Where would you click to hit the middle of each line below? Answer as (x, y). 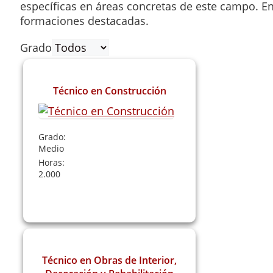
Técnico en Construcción (109, 90)
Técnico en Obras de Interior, (110, 260)
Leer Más (109, 196)
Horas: (51, 162)
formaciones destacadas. (84, 20)
